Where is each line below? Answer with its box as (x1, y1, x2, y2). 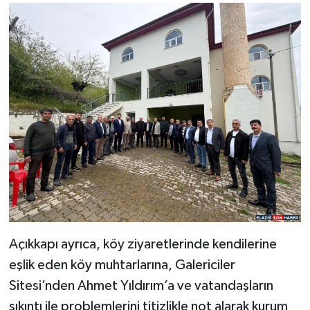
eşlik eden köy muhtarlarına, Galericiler (8, 257, 235, 272)
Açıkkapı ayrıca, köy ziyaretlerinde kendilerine (8, 237, 277, 251)
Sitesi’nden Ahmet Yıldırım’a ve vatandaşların (8, 278, 273, 293)
